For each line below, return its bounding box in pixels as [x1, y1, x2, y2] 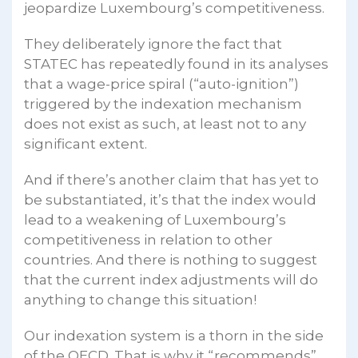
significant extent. [24, 135, 147, 152]
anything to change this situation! [24, 291, 257, 308]
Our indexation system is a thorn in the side [24, 327, 324, 344]
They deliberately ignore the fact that [24, 35, 282, 52]
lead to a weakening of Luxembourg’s [24, 211, 286, 228]
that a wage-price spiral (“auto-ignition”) [24, 75, 299, 92]
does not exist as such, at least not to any [24, 115, 306, 132]
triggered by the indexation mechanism [24, 95, 302, 112]
